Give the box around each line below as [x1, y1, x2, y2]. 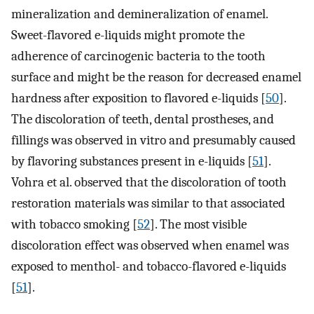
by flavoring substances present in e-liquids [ [11, 153, 252, 169]
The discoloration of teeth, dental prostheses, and [11, 111, 274, 127]
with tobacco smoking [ [11, 216, 137, 232]
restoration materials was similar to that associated [11, 195, 285, 211]
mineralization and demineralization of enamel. [11, 6, 268, 22]
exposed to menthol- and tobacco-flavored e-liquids [11, 258, 286, 274]
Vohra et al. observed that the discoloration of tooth [11, 174, 287, 190]
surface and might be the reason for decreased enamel [11, 69, 301, 85]
